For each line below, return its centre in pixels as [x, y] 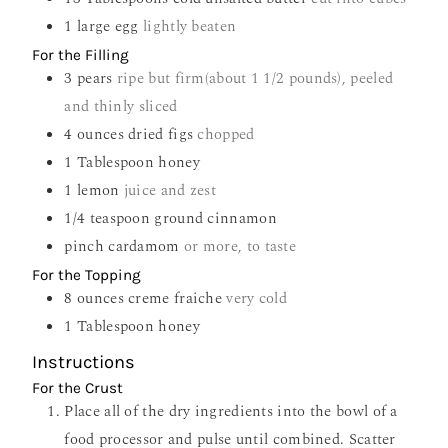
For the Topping [87, 275]
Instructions [84, 362]
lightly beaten [190, 27]
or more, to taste [240, 247]
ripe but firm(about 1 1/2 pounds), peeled [255, 79]
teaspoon [120, 219]
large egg [108, 27]
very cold [257, 299]
